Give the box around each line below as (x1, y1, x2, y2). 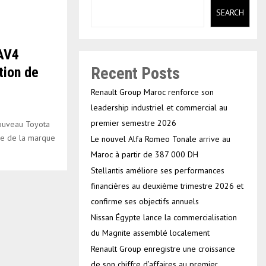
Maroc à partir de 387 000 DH (91, 148, 198, 160)
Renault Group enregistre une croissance (91, 243, 235, 254)
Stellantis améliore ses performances (91, 164, 224, 176)
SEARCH (216, 7, 244, 18)
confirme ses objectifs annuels (91, 195, 199, 207)
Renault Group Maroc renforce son (91, 86, 214, 97)
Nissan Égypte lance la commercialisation (91, 211, 237, 223)
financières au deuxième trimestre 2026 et (91, 180, 243, 191)
